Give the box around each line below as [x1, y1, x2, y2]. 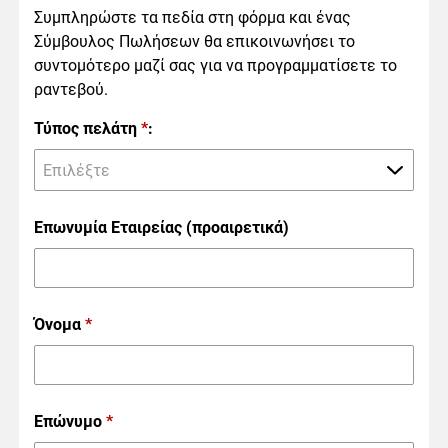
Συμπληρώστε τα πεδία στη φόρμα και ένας [33, 8, 351, 27]
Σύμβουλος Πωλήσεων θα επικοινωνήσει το [33, 32, 355, 51]
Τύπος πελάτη [33, 119, 141, 138]
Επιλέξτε [42, 161, 110, 180]
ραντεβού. [33, 80, 108, 99]
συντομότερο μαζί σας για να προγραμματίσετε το [33, 56, 397, 75]
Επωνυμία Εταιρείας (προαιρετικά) [33, 218, 289, 237]
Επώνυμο [33, 412, 106, 431]
